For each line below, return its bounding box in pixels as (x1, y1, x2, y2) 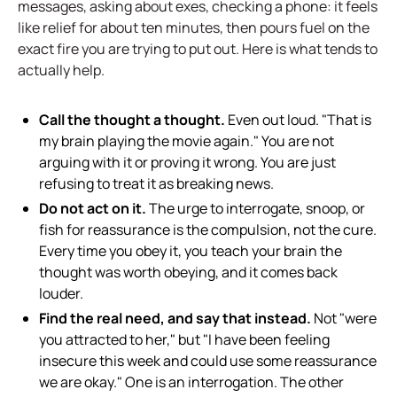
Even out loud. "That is (225, 110, 371, 129)
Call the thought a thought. (39, 110, 225, 129)
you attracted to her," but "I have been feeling (39, 330, 330, 349)
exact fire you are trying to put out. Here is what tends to (18, 39, 378, 58)
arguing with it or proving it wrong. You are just (39, 152, 336, 172)
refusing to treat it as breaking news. (39, 174, 274, 193)
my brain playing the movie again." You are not (39, 131, 334, 151)
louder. (39, 284, 83, 303)
